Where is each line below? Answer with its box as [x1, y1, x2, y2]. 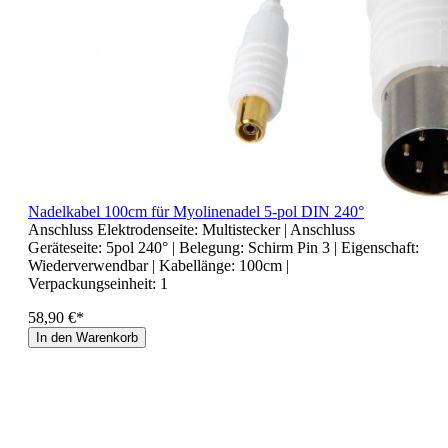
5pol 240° [106, 238, 172, 256]
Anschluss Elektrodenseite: [28, 220, 202, 238]
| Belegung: [172, 238, 248, 256]
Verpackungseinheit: [28, 274, 160, 292]
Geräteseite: [28, 238, 106, 256]
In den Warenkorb [36, 329, 138, 345]
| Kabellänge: [152, 256, 239, 274]
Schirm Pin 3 [248, 238, 334, 256]
